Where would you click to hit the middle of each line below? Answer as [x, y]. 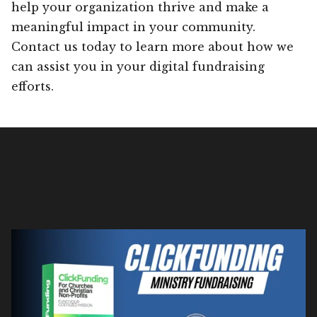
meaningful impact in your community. [133, 27]
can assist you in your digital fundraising [138, 66]
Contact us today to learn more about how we [152, 46]
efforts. [33, 86]
